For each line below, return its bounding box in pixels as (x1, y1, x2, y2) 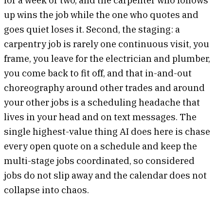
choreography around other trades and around (4, 81, 205, 93)
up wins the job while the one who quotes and (4, 8, 199, 20)
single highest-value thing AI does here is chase (4, 125, 210, 137)
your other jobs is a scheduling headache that (4, 96, 200, 108)
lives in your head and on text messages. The (4, 110, 197, 123)
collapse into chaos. (4, 183, 89, 196)
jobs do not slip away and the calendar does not (4, 169, 207, 181)
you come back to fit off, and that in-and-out (4, 67, 192, 79)
